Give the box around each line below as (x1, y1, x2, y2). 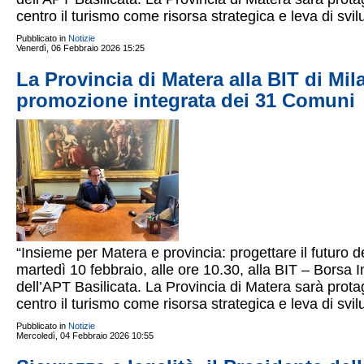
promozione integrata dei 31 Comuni (16, 89, 355, 111)
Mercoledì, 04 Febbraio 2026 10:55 (16, 331, 154, 340)
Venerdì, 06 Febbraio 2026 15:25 (16, 43, 145, 53)
